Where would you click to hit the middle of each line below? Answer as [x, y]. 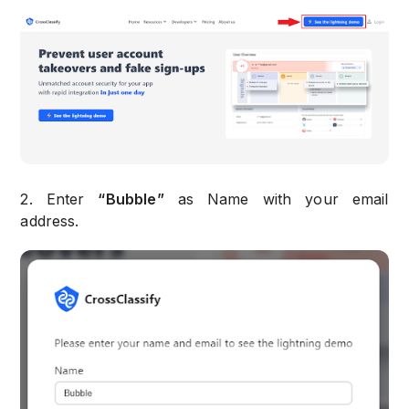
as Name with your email [276, 199]
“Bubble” [131, 199]
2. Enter [59, 199]
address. [50, 221]
